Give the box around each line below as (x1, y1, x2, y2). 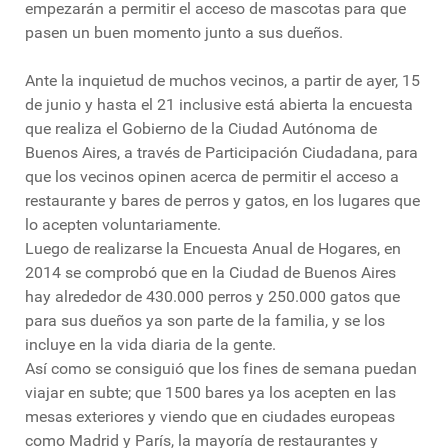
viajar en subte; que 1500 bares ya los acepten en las (25, 383, 396, 403)
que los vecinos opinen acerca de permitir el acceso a (25, 167, 399, 187)
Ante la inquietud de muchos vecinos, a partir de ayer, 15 (25, 71, 420, 91)
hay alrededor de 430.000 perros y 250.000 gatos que (25, 287, 400, 307)
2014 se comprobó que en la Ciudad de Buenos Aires (25, 263, 396, 283)
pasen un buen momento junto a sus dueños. (25, 23, 343, 43)
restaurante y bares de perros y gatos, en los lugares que (25, 191, 420, 211)
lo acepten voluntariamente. (25, 215, 221, 235)
